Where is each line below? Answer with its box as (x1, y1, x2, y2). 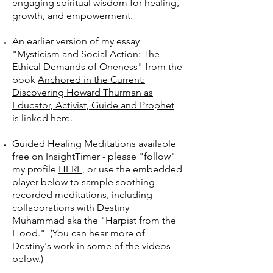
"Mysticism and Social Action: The (12, 48, 160, 60)
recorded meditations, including (12, 189, 152, 200)
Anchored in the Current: (38, 74, 145, 85)
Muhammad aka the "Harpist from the (12, 214, 176, 226)
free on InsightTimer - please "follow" (12, 151, 175, 162)
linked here (21, 112, 70, 124)
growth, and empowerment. (12, 10, 133, 21)
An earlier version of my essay (12, 35, 140, 47)
